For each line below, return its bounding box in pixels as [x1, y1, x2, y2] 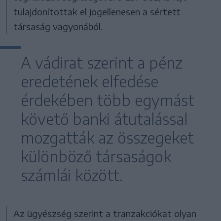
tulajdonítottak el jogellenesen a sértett [13, 5, 181, 17]
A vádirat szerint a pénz [21, 53, 183, 72]
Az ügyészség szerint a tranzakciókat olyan [13, 207, 197, 219]
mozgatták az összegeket [21, 128, 194, 147]
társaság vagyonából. [13, 20, 103, 32]
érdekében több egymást [21, 90, 194, 110]
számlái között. [21, 165, 123, 184]
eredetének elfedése [21, 72, 158, 91]
